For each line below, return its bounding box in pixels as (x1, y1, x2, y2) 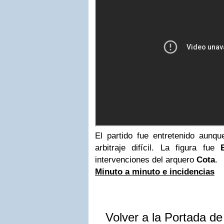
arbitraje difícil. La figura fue (95, 143, 220, 152)
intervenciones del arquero (95, 155, 196, 164)
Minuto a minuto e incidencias (95, 167, 214, 176)
